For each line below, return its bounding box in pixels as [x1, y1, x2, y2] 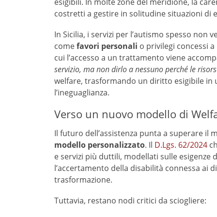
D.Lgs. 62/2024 [155, 139, 207, 150]
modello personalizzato [54, 139, 145, 150]
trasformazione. [54, 174, 112, 185]
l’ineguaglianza [54, 87, 108, 98]
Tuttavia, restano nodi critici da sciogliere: [54, 195, 206, 206]
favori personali [77, 41, 138, 52]
